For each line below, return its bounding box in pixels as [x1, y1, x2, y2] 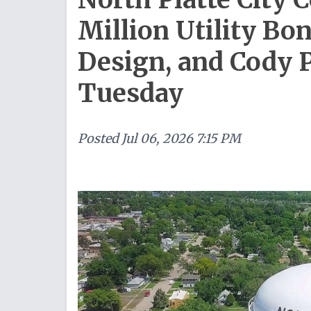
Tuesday [78, 78, 183, 109]
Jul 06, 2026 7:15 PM [121, 131, 241, 146]
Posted [78, 131, 119, 146]
